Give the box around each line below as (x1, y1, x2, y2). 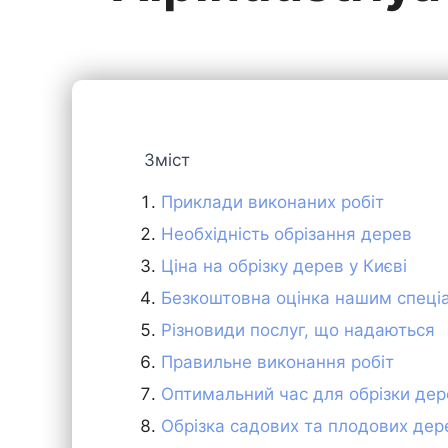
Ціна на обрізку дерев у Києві (161, 255, 407, 276)
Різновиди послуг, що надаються (161, 319, 435, 340)
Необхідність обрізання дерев (161, 223, 412, 244)
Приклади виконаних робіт (161, 191, 384, 212)
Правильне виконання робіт (161, 351, 394, 372)
